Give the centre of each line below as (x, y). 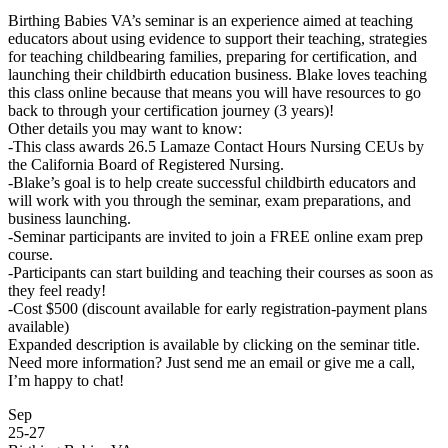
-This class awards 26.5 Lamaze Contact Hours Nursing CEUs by (216, 146)
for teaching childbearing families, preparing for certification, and (212, 56)
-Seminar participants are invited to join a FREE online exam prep (215, 236)
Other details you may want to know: (125, 128)
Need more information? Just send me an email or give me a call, (211, 362)
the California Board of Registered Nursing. (146, 164)
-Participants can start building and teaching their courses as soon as (220, 272)
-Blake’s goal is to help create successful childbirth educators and (212, 182)
